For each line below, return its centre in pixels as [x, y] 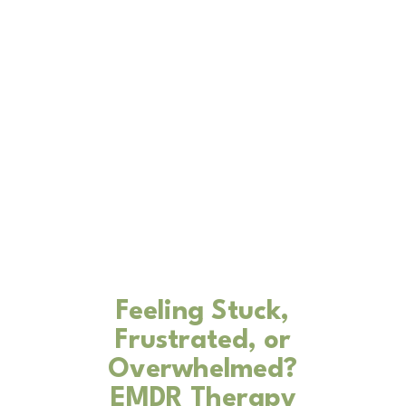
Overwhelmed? [203, 370]
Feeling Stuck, [203, 312]
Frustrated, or [203, 341]
